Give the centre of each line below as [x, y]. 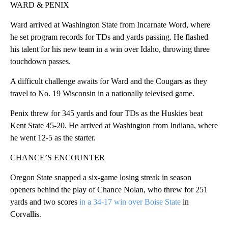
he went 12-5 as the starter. [53, 138]
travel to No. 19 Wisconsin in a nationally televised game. [102, 94]
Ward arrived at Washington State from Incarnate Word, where [110, 25]
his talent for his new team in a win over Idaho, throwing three [110, 49]
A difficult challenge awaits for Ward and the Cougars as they [109, 81]
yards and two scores [45, 202]
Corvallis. [26, 214]
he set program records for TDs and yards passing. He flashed [109, 37]
